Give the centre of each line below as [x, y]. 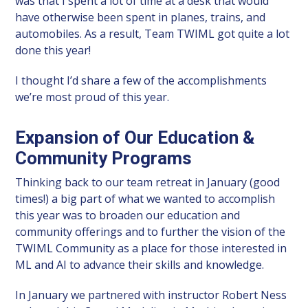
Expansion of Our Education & [135, 137]
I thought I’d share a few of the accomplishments [141, 80]
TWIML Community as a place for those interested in [151, 248]
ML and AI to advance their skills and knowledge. [140, 264]
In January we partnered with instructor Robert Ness [151, 295]
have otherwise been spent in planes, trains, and [141, 17]
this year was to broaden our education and [128, 215]
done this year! [53, 50]
